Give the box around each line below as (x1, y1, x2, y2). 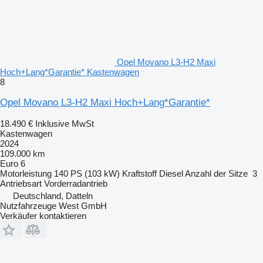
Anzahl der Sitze (185, 168, 248, 178)
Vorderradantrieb (44, 178, 107, 188)
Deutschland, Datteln (13, 190, 93, 201)
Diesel (159, 168, 183, 178)
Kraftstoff (122, 168, 157, 178)
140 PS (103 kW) (54, 168, 120, 178)
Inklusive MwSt (35, 118, 94, 129)
